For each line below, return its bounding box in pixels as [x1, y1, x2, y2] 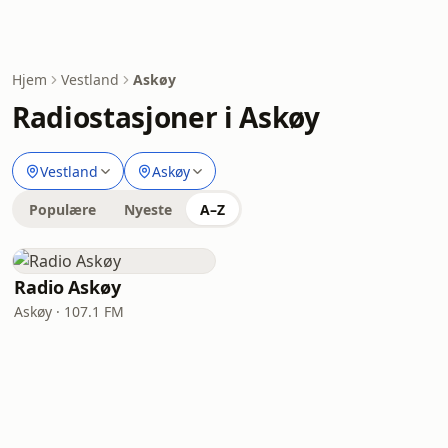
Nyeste [124, 200, 172, 219]
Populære [29, 200, 96, 219]
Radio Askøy [14, 275, 122, 299]
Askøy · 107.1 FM [14, 302, 124, 321]
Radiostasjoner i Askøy [12, 98, 320, 136]
